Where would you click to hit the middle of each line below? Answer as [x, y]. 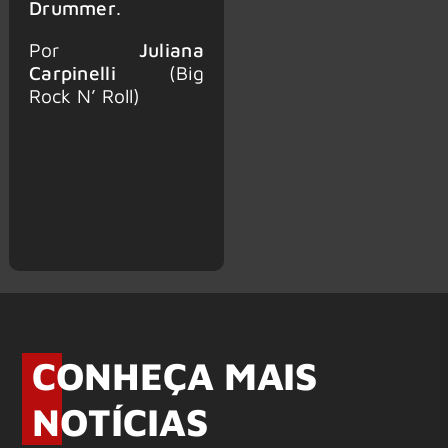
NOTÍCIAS [120, 422]
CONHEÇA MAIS [175, 376]
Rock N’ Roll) [84, 95]
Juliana [171, 49]
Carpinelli [72, 72]
